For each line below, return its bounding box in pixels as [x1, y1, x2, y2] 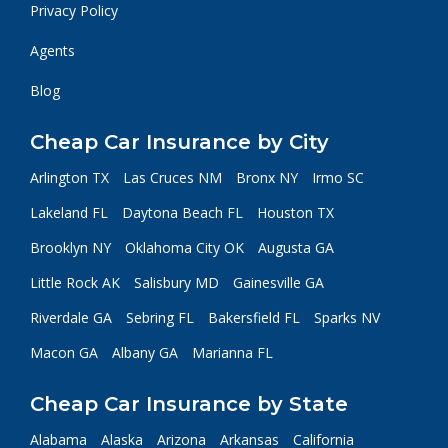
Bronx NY [236, 168, 298, 187]
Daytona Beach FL [122, 203, 243, 222]
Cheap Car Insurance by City [30, 130, 329, 154]
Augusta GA [258, 238, 334, 257]
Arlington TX [30, 168, 109, 187]
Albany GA [112, 343, 178, 362]
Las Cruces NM [123, 168, 222, 187]
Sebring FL [126, 308, 194, 327]
